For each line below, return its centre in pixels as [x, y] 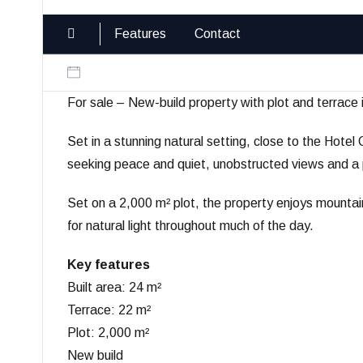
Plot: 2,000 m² [108, 333]
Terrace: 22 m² [109, 310]
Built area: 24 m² [114, 288]
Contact [217, 34]
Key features [109, 265]
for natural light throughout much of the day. [190, 226]
